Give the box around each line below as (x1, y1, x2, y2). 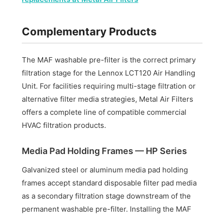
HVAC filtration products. (22, 120, 107, 130)
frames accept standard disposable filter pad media (22, 178, 197, 187)
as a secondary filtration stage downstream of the (22, 191, 191, 201)
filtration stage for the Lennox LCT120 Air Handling (22, 68, 196, 77)
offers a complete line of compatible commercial (22, 107, 187, 117)
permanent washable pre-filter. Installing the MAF (22, 204, 192, 214)
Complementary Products (22, 25, 157, 38)
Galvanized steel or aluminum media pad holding (22, 165, 188, 174)
